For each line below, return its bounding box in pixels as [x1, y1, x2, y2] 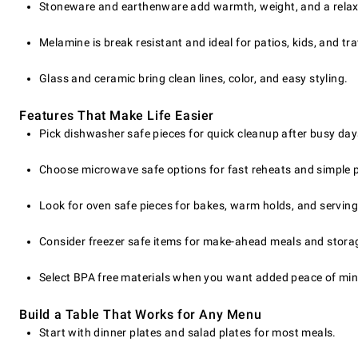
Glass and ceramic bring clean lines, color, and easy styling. [39, 72, 348, 86]
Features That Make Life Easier [19, 108, 214, 124]
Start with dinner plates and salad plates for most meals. [39, 326, 336, 340]
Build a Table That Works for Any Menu [19, 307, 262, 323]
